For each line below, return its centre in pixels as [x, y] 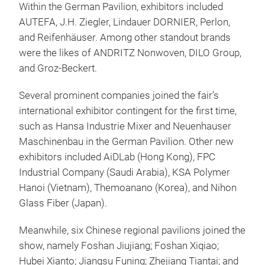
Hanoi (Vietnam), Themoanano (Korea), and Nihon [128, 188]
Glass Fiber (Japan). [63, 203]
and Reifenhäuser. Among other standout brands [125, 37]
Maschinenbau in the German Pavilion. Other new [126, 141]
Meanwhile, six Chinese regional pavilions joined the [132, 230]
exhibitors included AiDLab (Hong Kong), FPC [117, 157]
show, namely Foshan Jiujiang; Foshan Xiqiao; [119, 245]
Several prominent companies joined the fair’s [119, 95]
